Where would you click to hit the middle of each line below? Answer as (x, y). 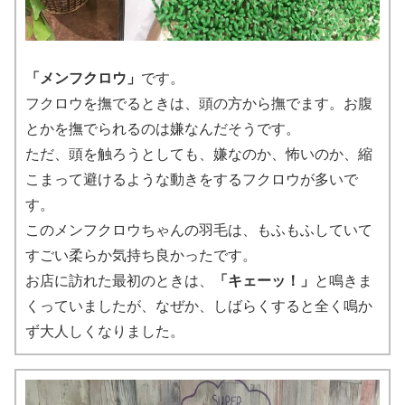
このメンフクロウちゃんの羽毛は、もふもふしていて (199, 230)
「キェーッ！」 (264, 280)
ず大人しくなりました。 (105, 331)
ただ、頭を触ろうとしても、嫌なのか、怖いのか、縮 (199, 154)
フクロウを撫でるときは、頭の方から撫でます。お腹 (199, 103)
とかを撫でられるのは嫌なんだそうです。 (163, 128)
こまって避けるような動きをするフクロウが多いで (192, 179)
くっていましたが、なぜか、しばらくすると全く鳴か (199, 306)
